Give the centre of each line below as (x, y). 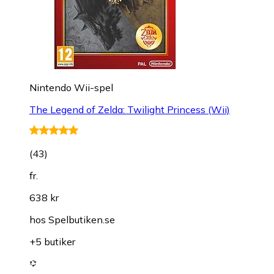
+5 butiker (52, 241)
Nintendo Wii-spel (71, 87)
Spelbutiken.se (82, 219)
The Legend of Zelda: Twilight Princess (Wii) (130, 109)
